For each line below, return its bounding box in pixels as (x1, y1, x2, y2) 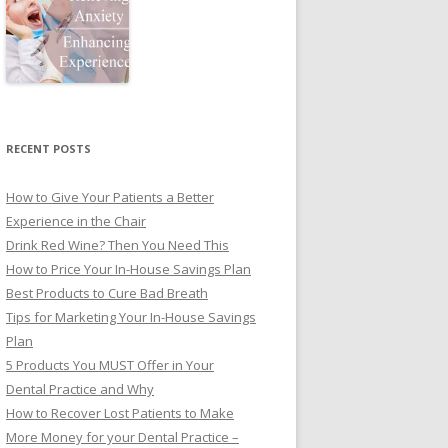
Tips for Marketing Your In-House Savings (6, 308, 256, 326)
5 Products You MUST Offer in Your (6, 356, 214, 374)
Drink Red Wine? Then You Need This (6, 236, 229, 254)
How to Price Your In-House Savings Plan (6, 260, 251, 278)
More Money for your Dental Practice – (6, 428, 239, 446)
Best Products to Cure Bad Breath (6, 284, 208, 302)
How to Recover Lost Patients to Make (6, 404, 234, 422)
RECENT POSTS (6, 141, 91, 156)
